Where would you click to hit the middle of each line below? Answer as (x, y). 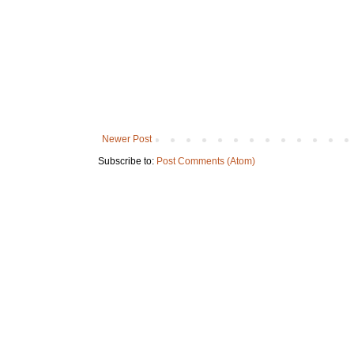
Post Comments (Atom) (206, 162)
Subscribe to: (127, 162)
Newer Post (127, 139)
